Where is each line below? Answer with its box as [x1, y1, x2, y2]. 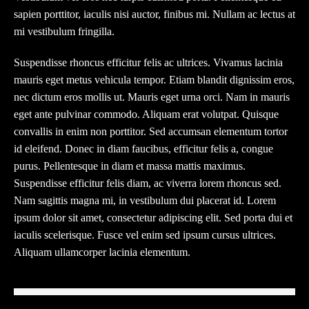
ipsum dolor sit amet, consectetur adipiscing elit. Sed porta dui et [14, 212, 292, 224]
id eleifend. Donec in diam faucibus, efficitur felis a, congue [14, 143, 273, 155]
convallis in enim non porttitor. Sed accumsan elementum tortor [14, 126, 288, 138]
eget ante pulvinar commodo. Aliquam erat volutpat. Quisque [14, 108, 279, 121]
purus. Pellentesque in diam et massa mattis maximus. [14, 160, 246, 172]
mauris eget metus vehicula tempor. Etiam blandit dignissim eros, [14, 74, 295, 86]
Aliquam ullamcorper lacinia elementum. [14, 246, 190, 259]
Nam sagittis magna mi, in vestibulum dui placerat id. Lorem [14, 195, 276, 207]
